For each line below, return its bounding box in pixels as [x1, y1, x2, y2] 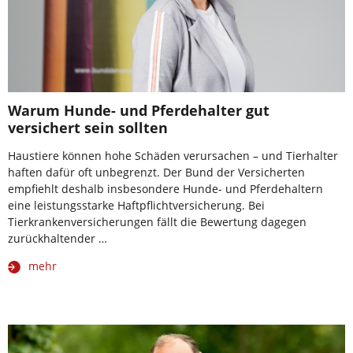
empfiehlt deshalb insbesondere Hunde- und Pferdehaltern [8, 180, 323, 196]
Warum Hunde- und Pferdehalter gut [8, 100, 269, 120]
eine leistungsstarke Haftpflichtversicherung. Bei [8, 197, 265, 213]
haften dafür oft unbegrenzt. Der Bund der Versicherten [8, 164, 305, 180]
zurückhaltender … [8, 230, 107, 246]
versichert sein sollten [8, 117, 168, 137]
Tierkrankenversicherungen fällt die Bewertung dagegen [8, 214, 307, 229]
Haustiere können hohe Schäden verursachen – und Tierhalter [8, 147, 338, 163]
